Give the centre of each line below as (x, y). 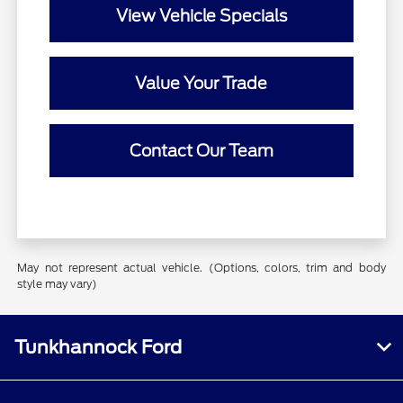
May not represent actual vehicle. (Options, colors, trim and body (201, 268)
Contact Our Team (201, 151)
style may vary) (58, 284)
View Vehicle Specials (201, 16)
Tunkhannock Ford (98, 348)
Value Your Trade (201, 84)
